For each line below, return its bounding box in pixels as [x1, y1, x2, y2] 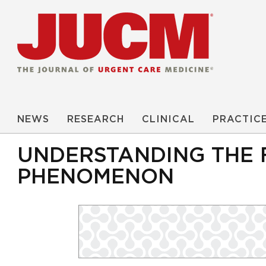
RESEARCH [67, 115, 124, 124]
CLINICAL [142, 115, 195, 124]
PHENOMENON [17, 167, 174, 188]
